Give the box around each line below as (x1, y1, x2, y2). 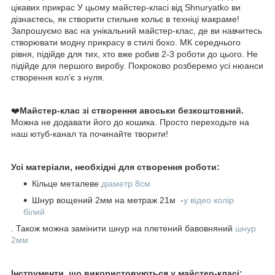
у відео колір (184, 195, 234, 205)
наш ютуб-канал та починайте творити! (11, 128, 168, 139)
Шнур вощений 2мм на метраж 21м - (32, 195, 184, 205)
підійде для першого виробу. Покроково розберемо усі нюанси (11, 60, 263, 71)
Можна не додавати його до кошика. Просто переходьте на (11, 117, 249, 127)
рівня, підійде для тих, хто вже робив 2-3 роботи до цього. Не (11, 48, 258, 59)
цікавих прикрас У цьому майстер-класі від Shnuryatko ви (11, 2, 241, 12)
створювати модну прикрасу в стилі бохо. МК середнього (11, 37, 241, 47)
